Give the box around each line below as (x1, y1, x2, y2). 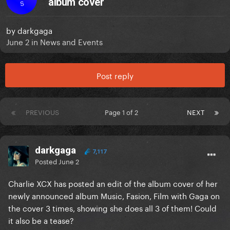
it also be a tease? (8, 214, 74, 226)
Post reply (97, 69, 133, 82)
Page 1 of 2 (104, 106, 142, 117)
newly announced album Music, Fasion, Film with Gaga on (8, 189, 220, 202)
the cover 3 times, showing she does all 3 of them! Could (8, 201, 217, 214)
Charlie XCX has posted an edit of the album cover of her (8, 177, 218, 189)
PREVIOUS (26, 106, 59, 117)
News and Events (40, 35, 103, 48)
